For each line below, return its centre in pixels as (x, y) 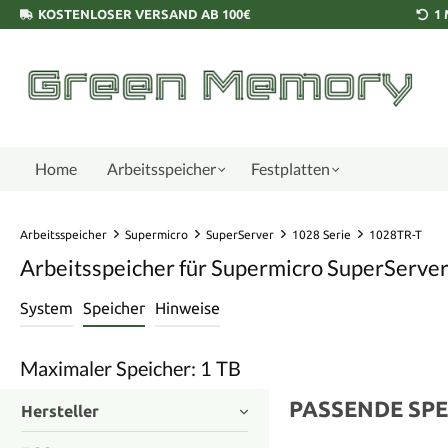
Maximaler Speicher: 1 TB (130, 368)
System (46, 308)
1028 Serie (321, 234)
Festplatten (290, 168)
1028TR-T (395, 234)
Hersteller (60, 410)
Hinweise (187, 308)
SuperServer (240, 234)
